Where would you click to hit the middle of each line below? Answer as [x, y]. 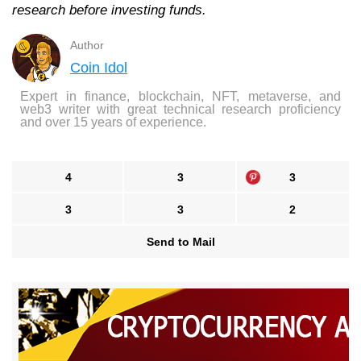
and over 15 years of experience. [113, 122]
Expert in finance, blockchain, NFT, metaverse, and [180, 97]
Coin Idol [99, 68]
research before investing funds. [109, 10]
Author [87, 46]
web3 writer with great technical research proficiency [180, 110]
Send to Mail [180, 242]
